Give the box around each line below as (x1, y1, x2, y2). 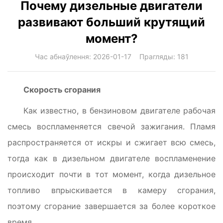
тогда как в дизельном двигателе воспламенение (7, 153, 216, 163)
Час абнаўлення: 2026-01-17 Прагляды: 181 (34, 52, 189, 61)
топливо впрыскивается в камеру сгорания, (7, 185, 216, 195)
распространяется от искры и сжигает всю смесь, (7, 137, 216, 147)
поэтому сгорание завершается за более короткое (7, 201, 216, 211)
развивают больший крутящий (18, 14, 205, 29)
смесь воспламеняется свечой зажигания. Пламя (7, 121, 216, 131)
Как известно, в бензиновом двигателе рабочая (23, 105, 216, 115)
